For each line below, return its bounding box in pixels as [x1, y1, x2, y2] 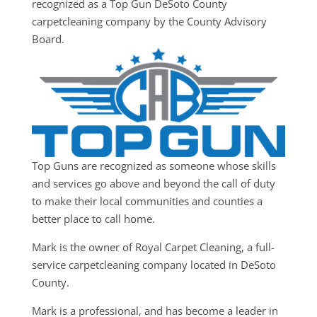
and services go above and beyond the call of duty [31, 175, 275, 190]
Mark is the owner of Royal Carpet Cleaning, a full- [31, 239, 275, 254]
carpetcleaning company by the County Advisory [31, 14, 267, 28]
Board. [31, 32, 64, 46]
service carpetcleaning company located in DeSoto [31, 257, 276, 272]
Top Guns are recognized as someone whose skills [31, 158, 276, 173]
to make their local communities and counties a [31, 193, 263, 208]
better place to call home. [31, 211, 155, 226]
